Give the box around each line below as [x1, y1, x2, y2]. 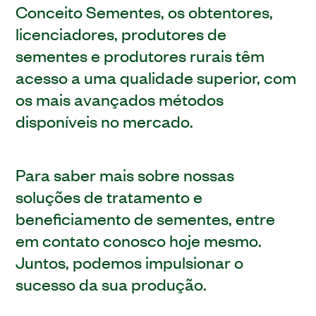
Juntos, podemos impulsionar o [16, 250, 244, 272]
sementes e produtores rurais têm [16, 44, 265, 66]
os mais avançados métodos [16, 87, 224, 109]
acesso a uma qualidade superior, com [16, 66, 297, 87]
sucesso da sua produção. [16, 272, 207, 294]
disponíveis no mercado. [16, 109, 194, 131]
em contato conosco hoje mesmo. [16, 229, 262, 250]
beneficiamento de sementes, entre [16, 207, 276, 229]
